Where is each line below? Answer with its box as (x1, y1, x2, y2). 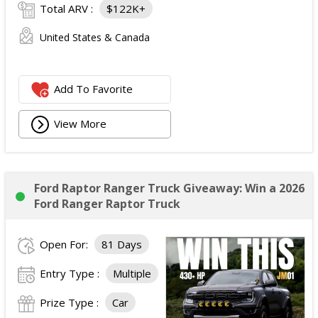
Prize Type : (40, 295, 102, 309)
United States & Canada (40, 30, 150, 44)
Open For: (40, 236, 91, 251)
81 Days (102, 236, 142, 251)
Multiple (113, 265, 151, 280)
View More (54, 116, 107, 131)
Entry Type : (40, 265, 102, 280)
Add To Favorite (54, 81, 133, 96)
